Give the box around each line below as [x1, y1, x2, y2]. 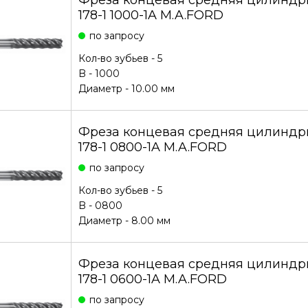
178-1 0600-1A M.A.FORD [78, 272, 227, 287]
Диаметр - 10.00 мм [78, 82, 175, 95]
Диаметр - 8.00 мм [78, 214, 170, 227]
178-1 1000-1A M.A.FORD [78, 8, 223, 23]
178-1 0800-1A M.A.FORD [78, 140, 227, 155]
